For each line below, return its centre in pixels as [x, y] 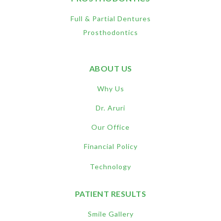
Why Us [110, 88]
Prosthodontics [110, 32]
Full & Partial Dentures [110, 18]
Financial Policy [110, 146]
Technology [110, 166]
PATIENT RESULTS [110, 193]
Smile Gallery [110, 214]
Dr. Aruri [110, 108]
